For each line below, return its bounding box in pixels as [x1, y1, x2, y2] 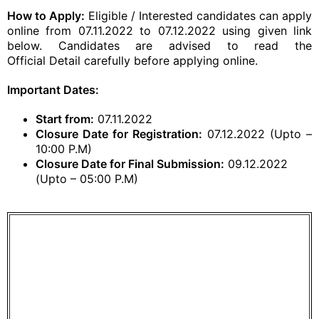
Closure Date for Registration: [36, 127, 202, 141]
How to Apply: [7, 9, 85, 23]
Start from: [36, 112, 94, 126]
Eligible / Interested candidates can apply [85, 9, 312, 23]
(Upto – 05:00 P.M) [36, 172, 138, 186]
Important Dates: [7, 83, 99, 97]
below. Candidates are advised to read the [7, 38, 312, 53]
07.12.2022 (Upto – [202, 127, 312, 141]
